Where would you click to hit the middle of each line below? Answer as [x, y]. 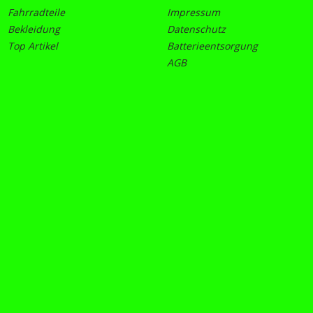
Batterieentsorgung [212, 46]
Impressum [194, 12]
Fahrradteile [36, 12]
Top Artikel [32, 46]
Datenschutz [196, 29]
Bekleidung [34, 29]
